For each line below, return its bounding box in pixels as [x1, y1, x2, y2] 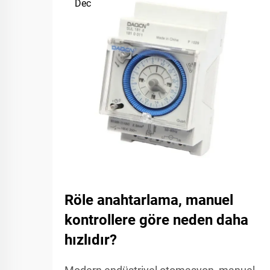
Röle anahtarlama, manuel [64, 192, 233, 209]
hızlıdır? [64, 231, 117, 248]
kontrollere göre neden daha [64, 212, 248, 228]
